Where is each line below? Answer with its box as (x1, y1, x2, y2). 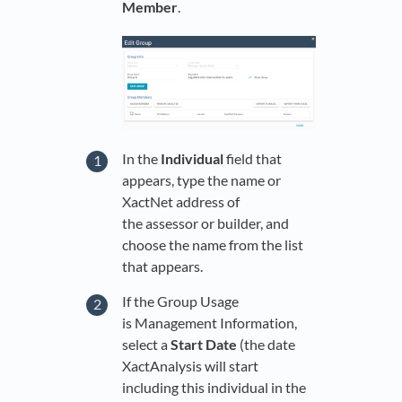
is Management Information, (122, 314, 297, 332)
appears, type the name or (122, 170, 281, 188)
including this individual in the (122, 379, 306, 397)
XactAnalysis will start (122, 357, 258, 375)
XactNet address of (122, 192, 240, 210)
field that (226, 149, 282, 167)
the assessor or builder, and (122, 214, 289, 232)
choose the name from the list (122, 235, 303, 253)
